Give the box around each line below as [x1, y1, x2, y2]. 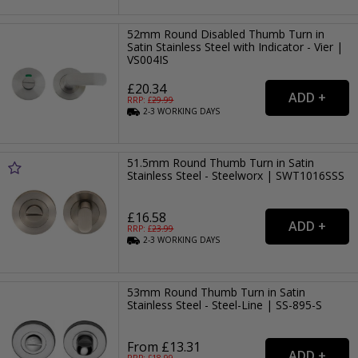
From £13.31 [127, 337, 201, 356]
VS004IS [127, 51, 169, 67]
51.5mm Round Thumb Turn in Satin [127, 155, 315, 171]
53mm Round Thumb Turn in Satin [127, 284, 306, 300]
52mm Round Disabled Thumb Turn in [127, 26, 325, 42]
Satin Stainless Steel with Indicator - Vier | [127, 38, 344, 54]
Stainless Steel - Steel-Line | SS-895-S [127, 296, 323, 312]
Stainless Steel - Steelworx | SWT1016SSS [127, 168, 345, 184]
